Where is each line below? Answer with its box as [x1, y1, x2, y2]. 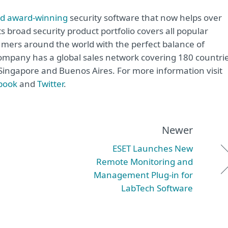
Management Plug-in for [94, 169, 193, 181]
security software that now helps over [68, 12, 222, 23]
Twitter [37, 78, 64, 90]
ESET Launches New [112, 142, 193, 154]
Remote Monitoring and [96, 156, 193, 167]
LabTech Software [121, 182, 193, 194]
